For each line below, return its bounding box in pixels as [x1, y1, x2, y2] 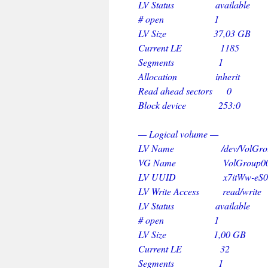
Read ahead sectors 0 [133, 84, 232, 97]
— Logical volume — [133, 127, 218, 140]
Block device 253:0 [133, 99, 240, 111]
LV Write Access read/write [133, 185, 261, 197]
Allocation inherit [133, 70, 240, 83]
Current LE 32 [133, 242, 230, 255]
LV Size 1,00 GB [133, 228, 246, 240]
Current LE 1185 [133, 41, 239, 54]
